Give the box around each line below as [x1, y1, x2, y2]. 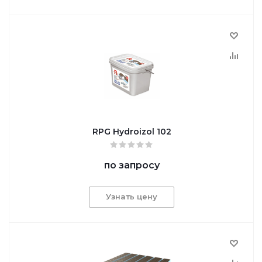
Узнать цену [106, 191, 157, 201]
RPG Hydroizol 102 [92, 126, 171, 137]
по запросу [104, 159, 160, 171]
